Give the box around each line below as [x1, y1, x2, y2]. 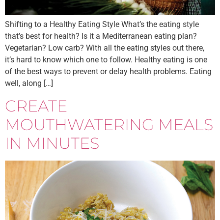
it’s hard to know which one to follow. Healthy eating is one [5, 55, 207, 65]
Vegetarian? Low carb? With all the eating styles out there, [5, 43, 204, 53]
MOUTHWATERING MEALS [5, 114, 213, 134]
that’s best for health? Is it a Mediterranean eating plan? [5, 31, 197, 41]
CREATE [5, 96, 67, 115]
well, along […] [5, 79, 53, 88]
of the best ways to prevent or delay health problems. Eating [5, 67, 212, 77]
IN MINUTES [5, 133, 99, 153]
